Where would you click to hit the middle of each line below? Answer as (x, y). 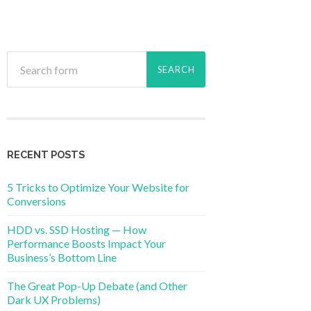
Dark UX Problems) (54, 299)
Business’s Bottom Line (62, 257)
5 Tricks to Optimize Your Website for (98, 187)
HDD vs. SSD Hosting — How (77, 229)
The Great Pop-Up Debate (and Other (97, 285)
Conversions (36, 201)
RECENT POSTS (46, 154)
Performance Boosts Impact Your (86, 243)
